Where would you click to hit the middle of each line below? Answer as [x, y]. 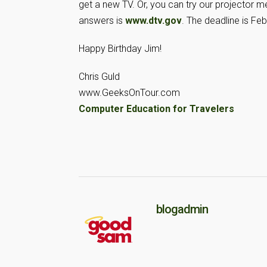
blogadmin [182, 209]
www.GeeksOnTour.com [129, 92]
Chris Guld [99, 76]
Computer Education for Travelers [156, 108]
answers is [102, 20]
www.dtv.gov [153, 20]
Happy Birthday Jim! [120, 48]
